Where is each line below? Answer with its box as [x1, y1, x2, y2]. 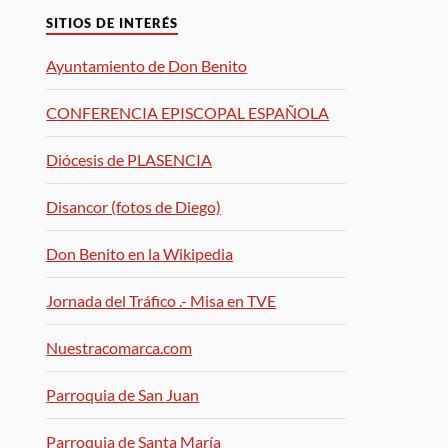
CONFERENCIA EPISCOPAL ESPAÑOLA [46, 102, 330, 122]
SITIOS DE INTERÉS [46, 15, 179, 31]
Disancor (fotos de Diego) [46, 196, 222, 216]
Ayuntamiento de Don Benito [46, 55, 248, 75]
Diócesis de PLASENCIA [46, 149, 213, 169]
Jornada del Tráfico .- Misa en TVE [46, 290, 277, 310]
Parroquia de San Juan [46, 384, 200, 404]
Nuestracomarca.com [46, 337, 193, 357]
